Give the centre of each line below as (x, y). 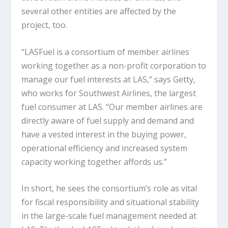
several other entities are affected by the (99, 11)
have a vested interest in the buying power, (104, 134)
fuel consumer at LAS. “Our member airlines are (112, 107)
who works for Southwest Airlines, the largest (109, 93)
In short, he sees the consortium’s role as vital (109, 189)
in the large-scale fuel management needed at (109, 216)
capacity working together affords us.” (94, 162)
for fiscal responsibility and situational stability (110, 202)
